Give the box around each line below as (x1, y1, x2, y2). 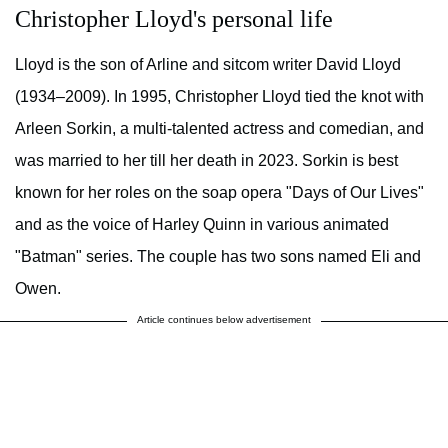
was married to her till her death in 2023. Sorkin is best (15, 152, 398, 170)
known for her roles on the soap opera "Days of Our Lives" (15, 184, 424, 202)
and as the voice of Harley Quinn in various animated (15, 216, 389, 234)
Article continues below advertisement (137, 314, 311, 326)
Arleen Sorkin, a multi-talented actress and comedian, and (15, 120, 424, 138)
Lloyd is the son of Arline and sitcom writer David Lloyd (15, 56, 401, 74)
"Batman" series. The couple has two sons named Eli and (15, 248, 421, 266)
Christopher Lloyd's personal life (15, 6, 333, 33)
